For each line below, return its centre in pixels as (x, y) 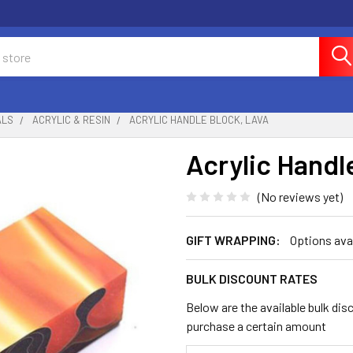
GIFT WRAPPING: (233, 240)
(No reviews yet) (300, 196)
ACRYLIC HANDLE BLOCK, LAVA (199, 120)
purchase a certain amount (256, 325)
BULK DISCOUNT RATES (252, 278)
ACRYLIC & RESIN (71, 120)
